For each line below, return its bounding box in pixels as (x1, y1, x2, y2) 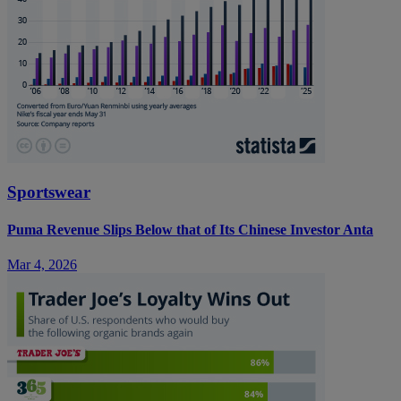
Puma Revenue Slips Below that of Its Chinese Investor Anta (7, 221, 373, 237)
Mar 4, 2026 (7, 256, 77, 272)
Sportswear (7, 183, 90, 202)
